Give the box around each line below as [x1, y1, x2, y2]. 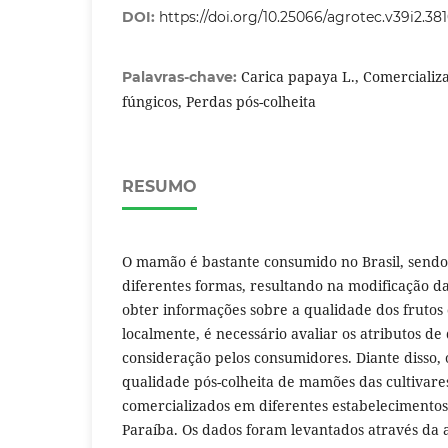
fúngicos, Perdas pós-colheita [122, 92, 316, 112]
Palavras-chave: [122, 68, 241, 87]
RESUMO [122, 177, 197, 197]
